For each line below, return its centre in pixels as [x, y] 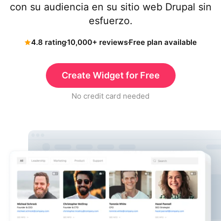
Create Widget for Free [110, 75]
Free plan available [163, 42]
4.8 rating [49, 42]
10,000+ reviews [97, 42]
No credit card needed [110, 96]
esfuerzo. [110, 21]
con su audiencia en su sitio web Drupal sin [110, 7]
